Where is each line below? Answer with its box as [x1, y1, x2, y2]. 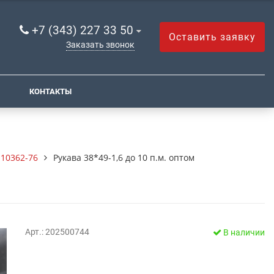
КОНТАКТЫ [29, 86, 72, 96]
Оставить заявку [169, 31, 256, 43]
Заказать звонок [66, 40, 135, 51]
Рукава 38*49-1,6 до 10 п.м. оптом [53, 151, 194, 163]
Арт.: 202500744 [24, 226, 89, 237]
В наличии [221, 227, 265, 238]
